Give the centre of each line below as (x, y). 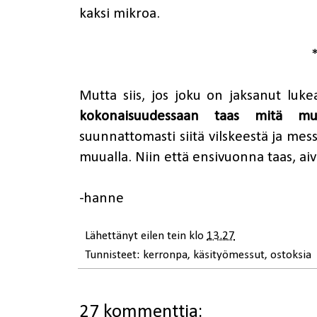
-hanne (102, 199)
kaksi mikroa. (121, 14)
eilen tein (165, 236)
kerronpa (165, 255)
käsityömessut (229, 255)
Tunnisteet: (114, 255)
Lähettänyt (113, 236)
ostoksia (291, 255)
